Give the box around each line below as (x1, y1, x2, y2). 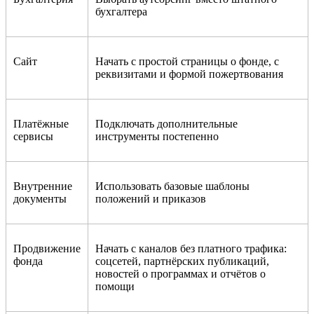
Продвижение (13, 242, 81, 254)
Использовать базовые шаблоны (95, 179, 250, 192)
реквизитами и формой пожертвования (95, 67, 283, 80)
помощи (95, 280, 135, 292)
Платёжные (13, 117, 69, 130)
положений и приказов (95, 192, 206, 205)
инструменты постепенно (95, 130, 219, 142)
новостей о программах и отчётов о (95, 267, 266, 280)
